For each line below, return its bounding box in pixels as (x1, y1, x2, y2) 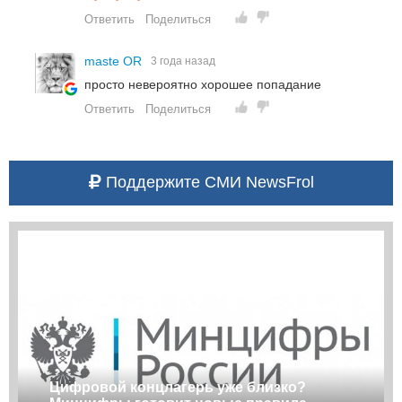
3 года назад (151, 54, 215, 67)
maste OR (84, 53, 145, 68)
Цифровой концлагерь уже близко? (49, 379, 306, 395)
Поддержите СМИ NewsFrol (100, 172, 314, 191)
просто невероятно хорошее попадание (84, 76, 321, 92)
